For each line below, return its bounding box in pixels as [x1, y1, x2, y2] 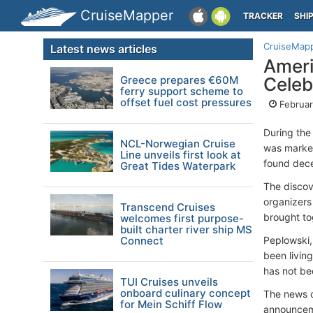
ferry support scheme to [120, 85, 243, 98]
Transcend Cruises [120, 201, 215, 214]
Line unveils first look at [120, 148, 241, 161]
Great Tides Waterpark [120, 159, 235, 173]
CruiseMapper [80, 7, 173, 24]
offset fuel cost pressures [120, 96, 252, 109]
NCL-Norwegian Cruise [120, 137, 235, 150]
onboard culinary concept [120, 286, 251, 300]
